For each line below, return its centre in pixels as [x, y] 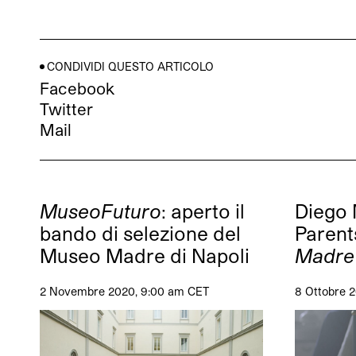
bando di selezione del [140, 234]
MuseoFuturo [101, 211]
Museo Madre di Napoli [145, 256]
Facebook [77, 89]
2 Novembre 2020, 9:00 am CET [124, 292]
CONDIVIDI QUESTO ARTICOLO [130, 67]
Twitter [66, 109]
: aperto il [203, 211]
